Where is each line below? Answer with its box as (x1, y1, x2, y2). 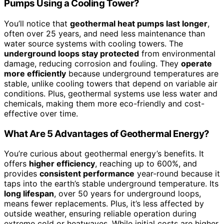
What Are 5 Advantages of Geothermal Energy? (4, 127, 209, 139)
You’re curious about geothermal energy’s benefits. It (4, 148, 204, 159)
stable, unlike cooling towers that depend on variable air (4, 78, 217, 88)
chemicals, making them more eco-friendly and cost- (4, 98, 204, 108)
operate (181, 58, 212, 68)
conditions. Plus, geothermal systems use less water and (4, 88, 217, 98)
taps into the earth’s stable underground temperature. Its (4, 178, 218, 189)
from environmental (139, 48, 215, 58)
